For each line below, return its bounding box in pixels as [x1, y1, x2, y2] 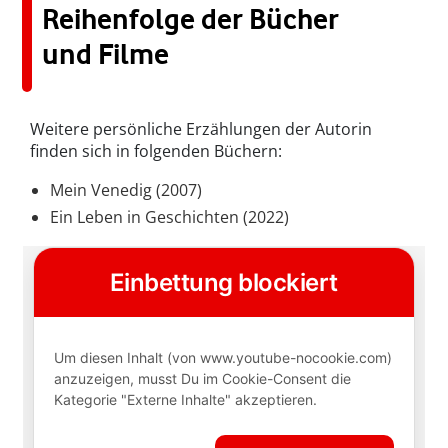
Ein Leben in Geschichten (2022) [50, 206, 289, 229]
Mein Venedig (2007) [50, 179, 202, 202]
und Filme [42, 37, 169, 72]
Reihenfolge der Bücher [42, 2, 339, 37]
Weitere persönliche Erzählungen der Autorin [30, 118, 372, 141]
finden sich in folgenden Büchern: [30, 140, 282, 163]
